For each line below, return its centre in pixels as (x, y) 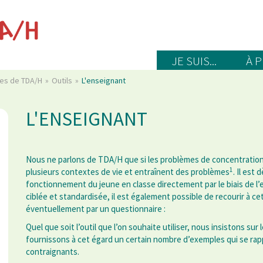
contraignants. (53, 252)
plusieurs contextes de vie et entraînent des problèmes (128, 172)
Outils (63, 81)
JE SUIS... (194, 61)
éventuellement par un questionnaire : (96, 209)
